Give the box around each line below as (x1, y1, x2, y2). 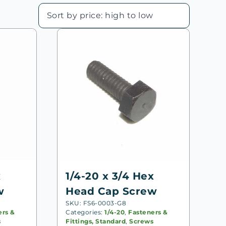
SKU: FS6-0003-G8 (66, 199, 127, 207)
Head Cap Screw (66, 185, 157, 197)
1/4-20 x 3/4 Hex (66, 169, 154, 182)
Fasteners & (128, 208, 168, 216)
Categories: (66, 208, 105, 216)
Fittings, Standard (66, 217, 126, 225)
